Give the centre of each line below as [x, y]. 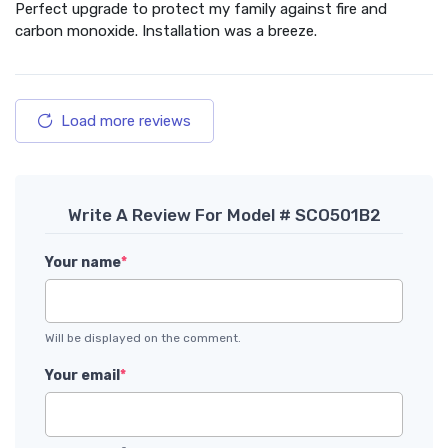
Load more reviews [126, 120]
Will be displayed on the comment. [143, 338]
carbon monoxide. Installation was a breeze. [166, 30]
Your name [83, 262]
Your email [82, 376]
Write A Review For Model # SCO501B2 [224, 214]
